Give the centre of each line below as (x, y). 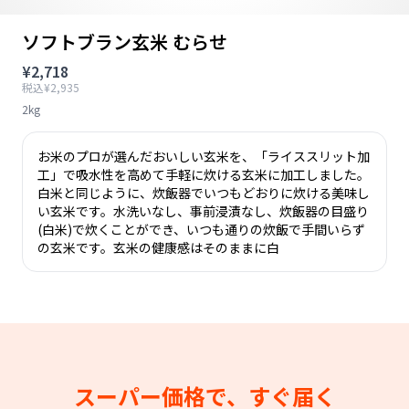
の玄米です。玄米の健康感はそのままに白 (158, 247)
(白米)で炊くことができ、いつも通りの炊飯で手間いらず (201, 229)
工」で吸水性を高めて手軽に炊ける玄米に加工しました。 (204, 174)
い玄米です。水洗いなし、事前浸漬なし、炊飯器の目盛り (203, 211)
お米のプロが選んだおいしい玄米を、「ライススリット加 (204, 156)
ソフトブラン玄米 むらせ (125, 42)
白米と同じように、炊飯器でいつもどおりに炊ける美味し (204, 193)
